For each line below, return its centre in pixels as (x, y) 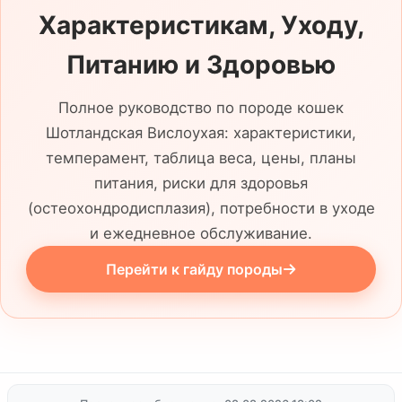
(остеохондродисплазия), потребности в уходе (201, 209)
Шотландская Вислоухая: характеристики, (201, 133)
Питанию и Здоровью (201, 65)
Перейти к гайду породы (194, 269)
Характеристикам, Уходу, (201, 26)
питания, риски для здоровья (201, 184)
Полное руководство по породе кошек (201, 108)
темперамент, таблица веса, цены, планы (201, 158)
